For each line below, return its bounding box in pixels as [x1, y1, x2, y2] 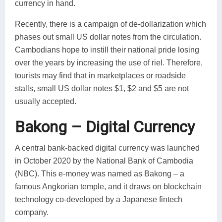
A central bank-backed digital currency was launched [15, 143, 200, 152]
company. [15, 208, 49, 217]
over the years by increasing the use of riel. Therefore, [15, 58, 203, 67]
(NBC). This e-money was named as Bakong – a [15, 169, 184, 178]
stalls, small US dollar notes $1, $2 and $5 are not [15, 84, 189, 93]
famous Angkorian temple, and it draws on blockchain [15, 182, 202, 191]
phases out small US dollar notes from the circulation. [15, 32, 201, 41]
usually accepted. [15, 97, 76, 106]
